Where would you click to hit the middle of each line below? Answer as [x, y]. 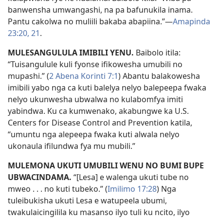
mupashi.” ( [28, 76]
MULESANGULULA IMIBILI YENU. [72, 53]
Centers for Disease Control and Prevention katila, [100, 123]
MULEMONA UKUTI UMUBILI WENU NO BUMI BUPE [106, 165]
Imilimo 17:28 [132, 189]
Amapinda [191, 21]
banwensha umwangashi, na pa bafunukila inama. [100, 10]
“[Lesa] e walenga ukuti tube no [131, 177]
